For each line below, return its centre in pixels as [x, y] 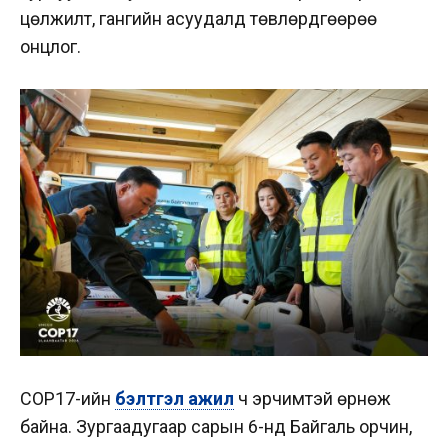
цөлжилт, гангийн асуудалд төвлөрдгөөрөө [198, 18]
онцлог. [50, 46]
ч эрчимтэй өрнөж [312, 398]
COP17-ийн [67, 398]
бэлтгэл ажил [174, 398]
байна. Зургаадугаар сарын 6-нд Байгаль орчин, [216, 426]
